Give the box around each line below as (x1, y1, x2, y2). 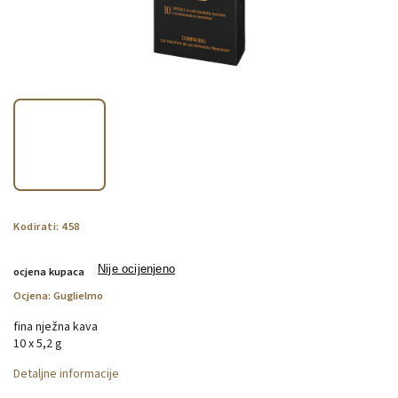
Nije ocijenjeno (98, 262, 175, 275)
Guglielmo (53, 287, 103, 304)
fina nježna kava (13, 317, 98, 336)
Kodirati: (13, 218, 60, 235)
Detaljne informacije (13, 364, 119, 383)
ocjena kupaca (13, 263, 84, 280)
